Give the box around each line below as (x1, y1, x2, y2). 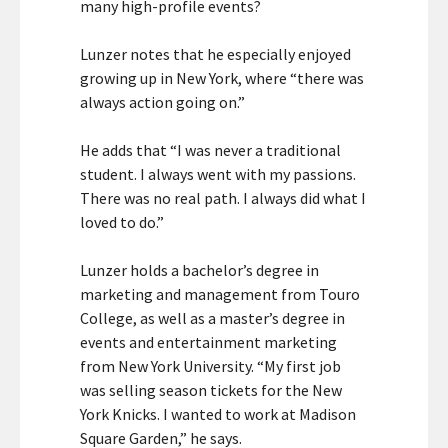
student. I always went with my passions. (80, 164, 356, 185)
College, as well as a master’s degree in (80, 308, 345, 329)
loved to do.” (80, 212, 164, 233)
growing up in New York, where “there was (80, 68, 364, 89)
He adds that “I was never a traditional (80, 140, 341, 161)
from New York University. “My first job (80, 356, 341, 377)
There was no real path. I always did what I (80, 188, 366, 209)
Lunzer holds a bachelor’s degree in (80, 260, 319, 281)
